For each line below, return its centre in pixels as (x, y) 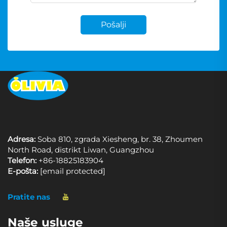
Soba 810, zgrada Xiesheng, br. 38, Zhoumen (119, 139)
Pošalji (113, 25)
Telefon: (22, 160)
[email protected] (73, 171)
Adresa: (22, 139)
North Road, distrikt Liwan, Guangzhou (81, 149)
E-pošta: (23, 171)
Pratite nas (29, 197)
